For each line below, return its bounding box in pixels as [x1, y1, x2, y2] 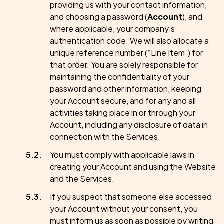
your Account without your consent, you [50, 203, 198, 214]
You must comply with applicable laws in [50, 149, 194, 160]
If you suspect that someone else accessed [50, 191, 212, 202]
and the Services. [50, 173, 114, 184]
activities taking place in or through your [50, 107, 195, 118]
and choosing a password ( [50, 11, 147, 22]
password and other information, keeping [50, 83, 201, 94]
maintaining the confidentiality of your [50, 71, 189, 82]
